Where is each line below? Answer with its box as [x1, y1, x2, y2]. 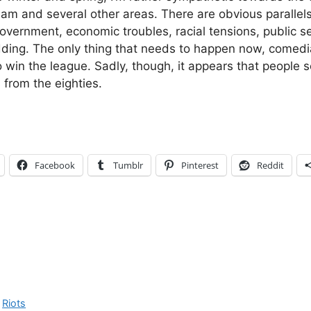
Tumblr [113, 158, 143, 171]
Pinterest [181, 158, 219, 171]
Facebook [35, 158, 75, 171]
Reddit [257, 158, 284, 171]
